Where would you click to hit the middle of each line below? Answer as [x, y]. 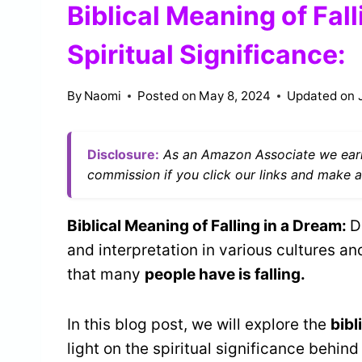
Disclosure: [123, 155]
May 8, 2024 [235, 96]
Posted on [167, 96]
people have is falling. [225, 275]
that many [106, 275]
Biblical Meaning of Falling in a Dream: [208, 226]
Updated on [321, 96]
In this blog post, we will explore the [199, 325]
